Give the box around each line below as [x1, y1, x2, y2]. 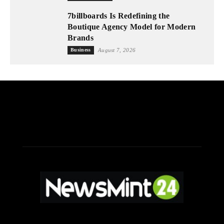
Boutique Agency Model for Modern [67, 22, 196, 31]
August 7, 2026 [97, 46, 136, 53]
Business [70, 46, 91, 52]
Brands [67, 33, 93, 42]
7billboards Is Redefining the [67, 11, 170, 20]
